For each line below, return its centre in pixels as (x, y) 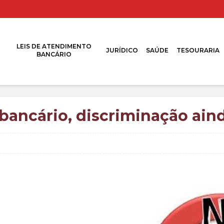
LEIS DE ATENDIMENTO (54, 46)
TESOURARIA (198, 50)
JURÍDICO (122, 50)
